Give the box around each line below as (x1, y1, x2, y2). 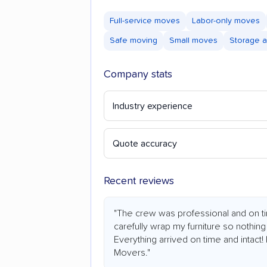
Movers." (114, 248, 150, 258)
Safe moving (110, 36, 157, 45)
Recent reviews (104, 176, 174, 187)
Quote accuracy (113, 139, 177, 149)
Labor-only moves (192, 17, 260, 26)
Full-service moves (110, 17, 180, 26)
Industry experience (113, 101, 193, 111)
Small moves (169, 36, 218, 45)
